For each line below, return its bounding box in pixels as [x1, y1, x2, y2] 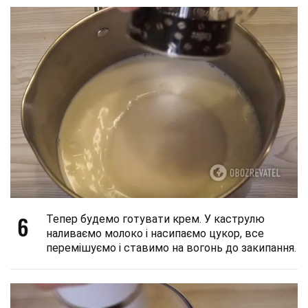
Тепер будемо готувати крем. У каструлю [46, 212, 265, 226]
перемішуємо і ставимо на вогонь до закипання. [46, 241, 296, 255]
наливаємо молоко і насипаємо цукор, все [46, 227, 264, 241]
